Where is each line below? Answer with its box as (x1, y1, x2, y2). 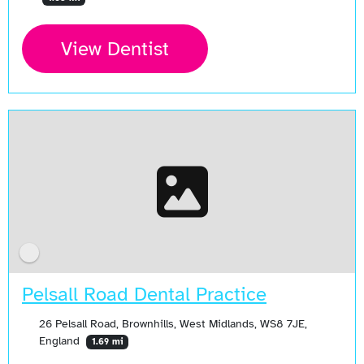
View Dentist (61, 37, 169, 62)
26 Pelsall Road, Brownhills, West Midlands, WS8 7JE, (38, 316, 307, 331)
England (38, 333, 83, 349)
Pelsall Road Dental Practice (22, 282, 266, 307)
